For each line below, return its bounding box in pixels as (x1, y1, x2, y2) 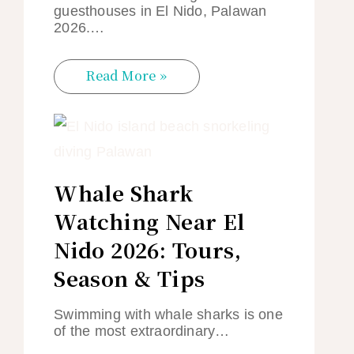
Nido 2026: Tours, (54, 234, 242, 264)
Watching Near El (54, 205, 245, 235)
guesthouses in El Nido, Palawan (54, 3, 267, 20)
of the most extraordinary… (54, 322, 230, 339)
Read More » (86, 66, 168, 85)
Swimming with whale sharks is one (54, 306, 283, 322)
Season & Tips (54, 262, 205, 292)
